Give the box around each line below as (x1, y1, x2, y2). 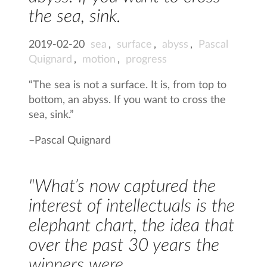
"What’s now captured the (29, 177, 216, 195)
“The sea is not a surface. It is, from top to (29, 79, 227, 91)
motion (82, 54, 116, 65)
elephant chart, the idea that (29, 216, 235, 235)
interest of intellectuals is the (29, 197, 235, 215)
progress (126, 54, 167, 65)
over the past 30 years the (29, 236, 220, 254)
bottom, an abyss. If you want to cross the (29, 94, 226, 105)
